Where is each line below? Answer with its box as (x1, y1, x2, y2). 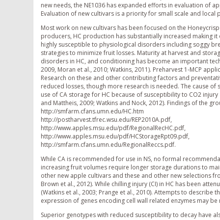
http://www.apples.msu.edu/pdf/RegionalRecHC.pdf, (41, 124, 186, 133)
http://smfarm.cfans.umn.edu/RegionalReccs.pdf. (41, 140, 176, 149)
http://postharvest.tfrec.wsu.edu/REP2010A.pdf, (41, 115, 172, 124)
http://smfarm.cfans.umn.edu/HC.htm (41, 107, 144, 116)
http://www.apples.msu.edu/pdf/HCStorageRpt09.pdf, (41, 132, 190, 141)
